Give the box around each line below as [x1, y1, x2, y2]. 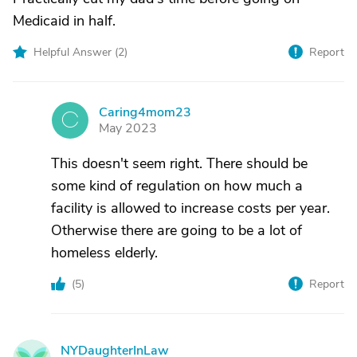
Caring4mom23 [99, 104, 191, 121]
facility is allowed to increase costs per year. [51, 198, 330, 218]
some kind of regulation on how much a [51, 176, 303, 195]
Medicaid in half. [13, 11, 116, 30]
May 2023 [99, 120, 157, 137]
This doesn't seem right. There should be [51, 154, 308, 173]
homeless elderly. [51, 243, 158, 262]
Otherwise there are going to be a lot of [51, 221, 302, 240]
